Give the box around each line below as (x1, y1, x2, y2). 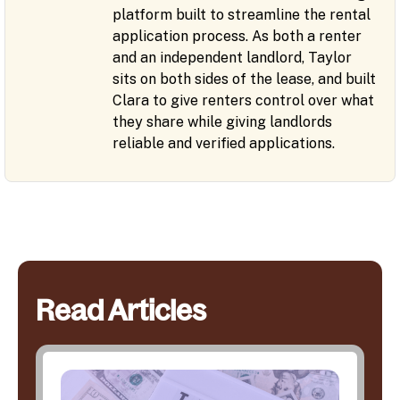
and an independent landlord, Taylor (112, 48, 353, 66)
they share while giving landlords (112, 112, 333, 130)
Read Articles (36, 294, 206, 327)
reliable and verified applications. (112, 134, 336, 152)
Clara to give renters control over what (112, 91, 375, 109)
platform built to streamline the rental (112, 5, 371, 23)
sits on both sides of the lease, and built (112, 70, 377, 87)
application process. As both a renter (112, 27, 362, 45)
